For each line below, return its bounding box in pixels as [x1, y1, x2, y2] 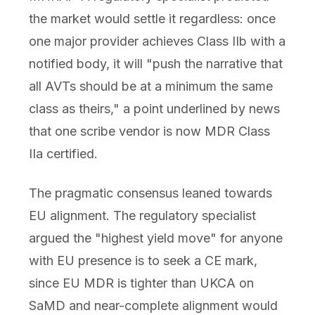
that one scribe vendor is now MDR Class [28, 123, 270, 139]
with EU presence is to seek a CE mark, [28, 252, 257, 268]
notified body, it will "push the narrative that [28, 56, 283, 71]
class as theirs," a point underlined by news [28, 101, 280, 116]
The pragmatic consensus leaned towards [28, 185, 272, 200]
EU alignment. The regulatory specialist [28, 207, 256, 223]
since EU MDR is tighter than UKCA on [28, 275, 254, 290]
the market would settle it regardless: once [28, 11, 276, 26]
